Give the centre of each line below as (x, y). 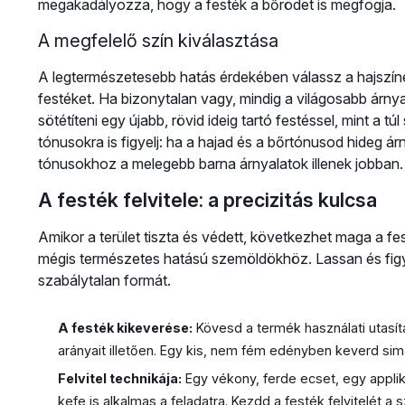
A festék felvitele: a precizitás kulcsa (207, 200)
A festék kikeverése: (125, 328)
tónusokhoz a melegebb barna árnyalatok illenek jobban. (220, 164)
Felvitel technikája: (119, 379)
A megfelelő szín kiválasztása (158, 41)
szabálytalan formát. (104, 281)
